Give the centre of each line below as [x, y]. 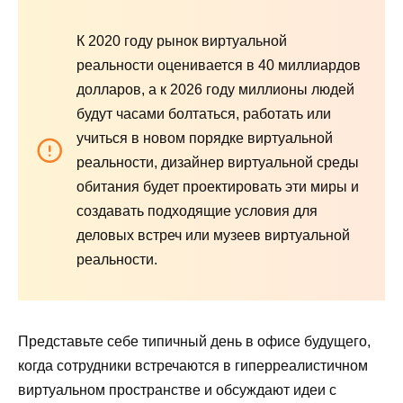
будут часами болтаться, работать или [204, 114]
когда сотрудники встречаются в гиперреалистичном [193, 366]
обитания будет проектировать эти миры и [218, 187]
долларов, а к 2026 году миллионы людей [215, 90]
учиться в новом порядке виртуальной [205, 139]
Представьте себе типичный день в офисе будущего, [194, 342]
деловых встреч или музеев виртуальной [213, 236]
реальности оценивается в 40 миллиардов [219, 66]
